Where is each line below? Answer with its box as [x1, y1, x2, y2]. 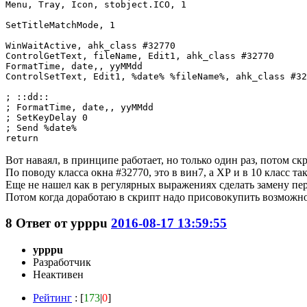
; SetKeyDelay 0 [5, 112, 93, 123]
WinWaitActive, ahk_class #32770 [5, 40, 175, 51]
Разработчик [33, 256, 91, 269]
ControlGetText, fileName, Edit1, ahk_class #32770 [5, 50, 274, 61]
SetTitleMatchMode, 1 [5, 19, 115, 30]
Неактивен [33, 269, 84, 281]
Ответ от [16, 216, 71, 231]
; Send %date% [5, 122, 77, 133]
